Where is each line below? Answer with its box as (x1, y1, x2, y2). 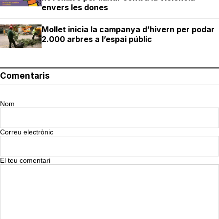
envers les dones (42, 2, 108, 13)
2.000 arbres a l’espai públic (42, 34, 152, 44)
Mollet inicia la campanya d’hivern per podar (42, 24, 215, 35)
